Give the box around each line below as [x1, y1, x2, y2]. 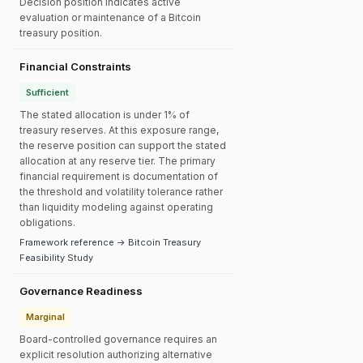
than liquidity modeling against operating [19, 201, 213, 213]
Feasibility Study [19, 252, 93, 263]
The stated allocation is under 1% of [19, 109, 190, 121]
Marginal [26, 311, 65, 322]
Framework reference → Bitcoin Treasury [19, 237, 201, 248]
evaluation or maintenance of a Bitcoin [19, 11, 201, 23]
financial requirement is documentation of [19, 170, 218, 182]
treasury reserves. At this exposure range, [19, 124, 219, 136]
